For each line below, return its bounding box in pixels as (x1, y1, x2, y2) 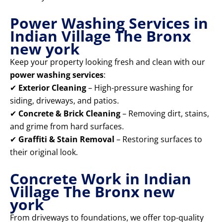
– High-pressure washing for (86, 82, 193, 94)
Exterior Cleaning (18, 82, 86, 94)
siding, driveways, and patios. (10, 95, 119, 107)
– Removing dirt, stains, (120, 108, 209, 119)
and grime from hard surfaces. (10, 121, 124, 132)
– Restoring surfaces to (114, 134, 202, 145)
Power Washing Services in (10, 13, 208, 34)
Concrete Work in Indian (10, 168, 191, 189)
